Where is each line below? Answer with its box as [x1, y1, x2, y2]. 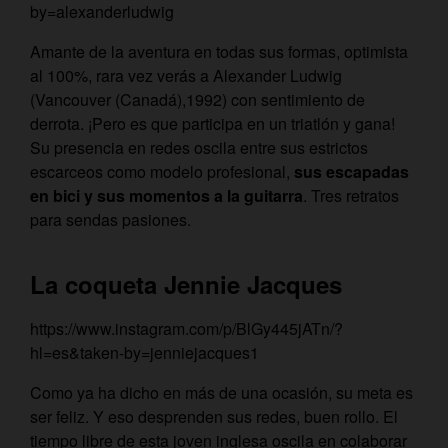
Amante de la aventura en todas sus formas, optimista [30, 40, 408, 64]
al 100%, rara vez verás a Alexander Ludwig [30, 64, 342, 88]
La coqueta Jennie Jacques [30, 267, 342, 302]
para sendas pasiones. [30, 208, 191, 232]
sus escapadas [294, 160, 409, 184]
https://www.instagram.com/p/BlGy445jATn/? [30, 317, 343, 341]
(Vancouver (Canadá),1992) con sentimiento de [30, 88, 365, 112]
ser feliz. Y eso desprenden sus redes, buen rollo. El [30, 405, 398, 429]
